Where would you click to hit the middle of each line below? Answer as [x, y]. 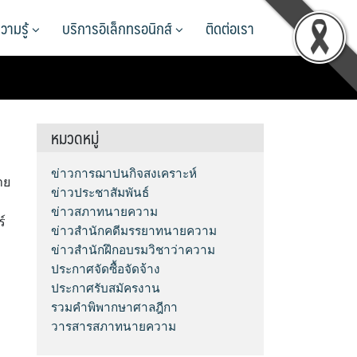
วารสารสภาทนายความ [114, 326]
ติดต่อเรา [230, 28]
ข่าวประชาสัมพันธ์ [100, 192]
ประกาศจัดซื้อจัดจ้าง [106, 269]
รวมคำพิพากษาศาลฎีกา [115, 307]
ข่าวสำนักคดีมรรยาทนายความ [134, 231]
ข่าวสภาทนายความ [105, 212]
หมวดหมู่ [75, 138]
